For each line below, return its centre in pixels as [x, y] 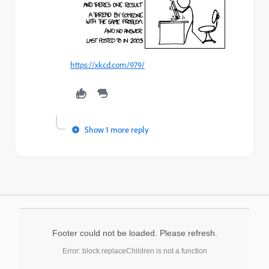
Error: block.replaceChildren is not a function [134, 251]
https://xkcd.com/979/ [107, 65]
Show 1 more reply [117, 129]
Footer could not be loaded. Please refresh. [134, 233]
